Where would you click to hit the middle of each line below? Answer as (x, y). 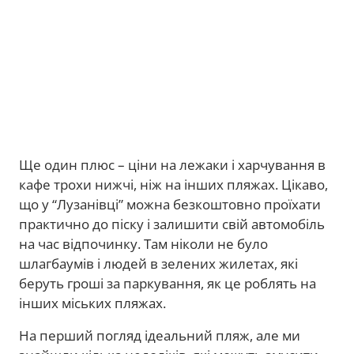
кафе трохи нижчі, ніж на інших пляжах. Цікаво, (173, 185)
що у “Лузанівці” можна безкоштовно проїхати (170, 205)
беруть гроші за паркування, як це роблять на (168, 284)
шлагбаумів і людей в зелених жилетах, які (158, 264)
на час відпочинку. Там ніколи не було (143, 244)
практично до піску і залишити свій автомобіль (172, 224)
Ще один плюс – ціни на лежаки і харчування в (172, 165)
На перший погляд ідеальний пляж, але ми (160, 336)
